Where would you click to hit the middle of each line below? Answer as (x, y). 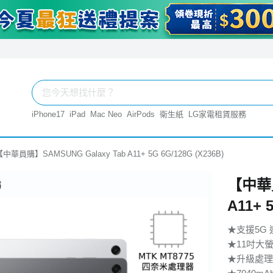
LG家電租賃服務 (217, 114)
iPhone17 (48, 114)
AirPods (141, 114)
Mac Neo (106, 114)
